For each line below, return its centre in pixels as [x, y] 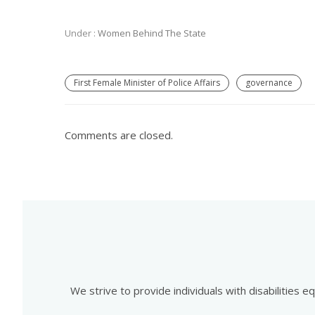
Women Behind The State [151, 33]
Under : [80, 33]
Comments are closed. [119, 135]
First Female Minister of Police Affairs [147, 82]
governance [269, 82]
